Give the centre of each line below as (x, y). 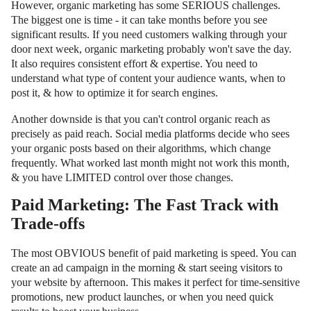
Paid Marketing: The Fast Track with (145, 204)
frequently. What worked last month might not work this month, (150, 162)
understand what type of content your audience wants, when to (148, 78)
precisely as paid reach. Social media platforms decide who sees (150, 133)
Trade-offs (48, 223)
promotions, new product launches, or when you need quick (142, 296)
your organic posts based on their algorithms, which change (141, 148)
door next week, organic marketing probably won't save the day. (151, 49)
